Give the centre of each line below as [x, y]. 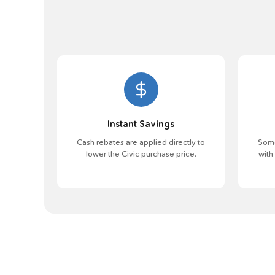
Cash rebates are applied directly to [141, 142]
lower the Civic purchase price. [141, 153]
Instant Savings [141, 124]
